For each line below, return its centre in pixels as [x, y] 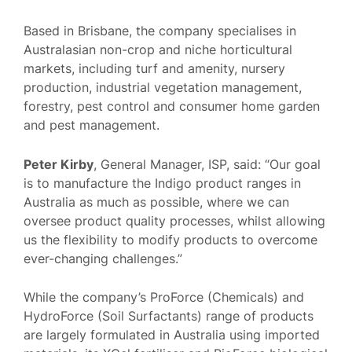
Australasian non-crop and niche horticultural [158, 50]
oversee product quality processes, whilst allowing [174, 220]
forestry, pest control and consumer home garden [172, 106]
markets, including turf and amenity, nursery [154, 69]
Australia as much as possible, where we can [156, 202]
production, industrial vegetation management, [163, 88]
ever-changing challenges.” [103, 258]
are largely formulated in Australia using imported [172, 335]
